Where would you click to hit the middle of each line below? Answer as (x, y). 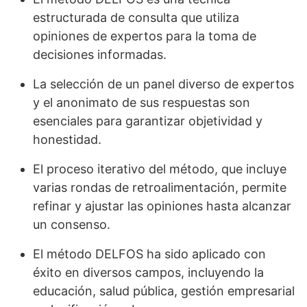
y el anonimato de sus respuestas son (142, 102)
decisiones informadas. (100, 54)
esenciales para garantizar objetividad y (148, 121)
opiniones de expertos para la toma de (145, 36)
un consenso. (72, 224)
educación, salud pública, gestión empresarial (164, 291)
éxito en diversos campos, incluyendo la (148, 272)
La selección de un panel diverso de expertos (163, 84)
